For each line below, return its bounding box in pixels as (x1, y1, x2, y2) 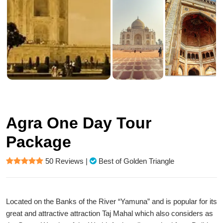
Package (6, 133, 71, 151)
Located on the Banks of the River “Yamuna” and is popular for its (6, 197, 217, 206)
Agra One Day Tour (6, 114, 151, 132)
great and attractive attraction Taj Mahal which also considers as (6, 209, 213, 218)
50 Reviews (45, 157, 84, 165)
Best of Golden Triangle (99, 157, 174, 165)
